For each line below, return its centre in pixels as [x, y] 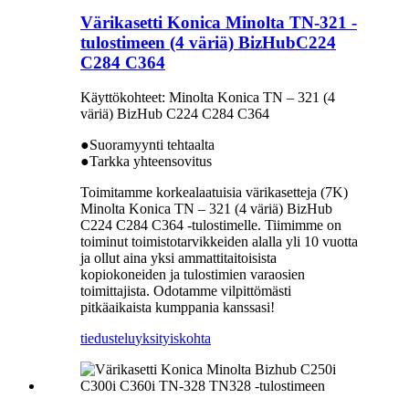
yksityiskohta [173, 339]
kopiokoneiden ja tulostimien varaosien [193, 275]
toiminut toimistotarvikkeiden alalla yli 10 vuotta [219, 242]
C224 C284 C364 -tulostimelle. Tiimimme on [211, 225]
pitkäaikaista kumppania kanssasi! [178, 308]
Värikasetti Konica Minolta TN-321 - [219, 22]
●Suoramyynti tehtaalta [147, 145]
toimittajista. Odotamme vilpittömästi [186, 291]
